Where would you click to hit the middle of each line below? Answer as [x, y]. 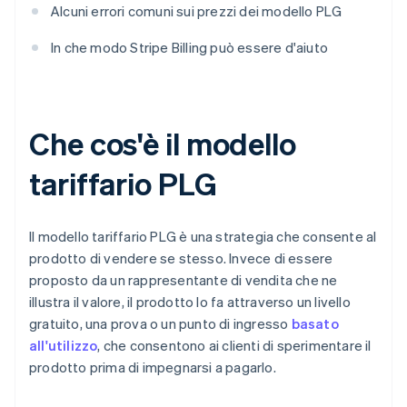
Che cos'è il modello [163, 144]
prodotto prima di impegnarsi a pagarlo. [153, 367]
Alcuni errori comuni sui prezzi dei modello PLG [197, 11]
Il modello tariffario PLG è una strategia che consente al [203, 237]
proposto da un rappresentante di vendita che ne [184, 280]
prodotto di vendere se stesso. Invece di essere [181, 258]
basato [315, 324]
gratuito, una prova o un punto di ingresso [160, 324]
